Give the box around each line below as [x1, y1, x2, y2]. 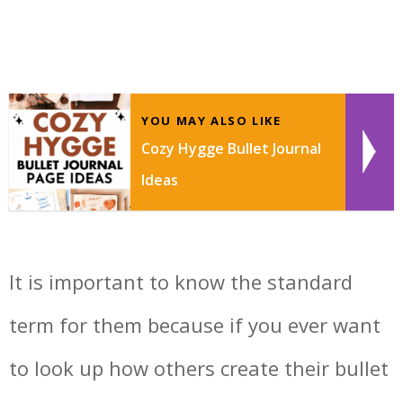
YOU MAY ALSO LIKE [141, 112, 282, 129]
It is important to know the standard [9, 267, 353, 295]
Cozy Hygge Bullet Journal [141, 138, 322, 158]
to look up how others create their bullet [9, 354, 389, 381]
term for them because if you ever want [9, 310, 381, 338]
